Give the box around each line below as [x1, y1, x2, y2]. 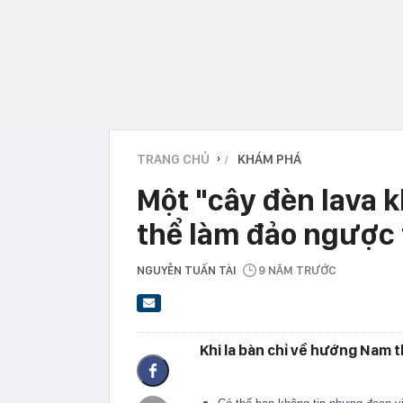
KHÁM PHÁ [237, 150, 301, 167]
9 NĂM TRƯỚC [258, 263, 336, 277]
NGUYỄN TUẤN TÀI [137, 263, 236, 277]
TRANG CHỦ [137, 150, 210, 167]
